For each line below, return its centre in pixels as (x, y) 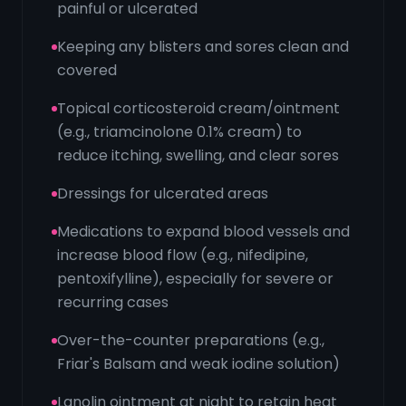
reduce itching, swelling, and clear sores (198, 155)
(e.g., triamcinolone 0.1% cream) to (179, 132)
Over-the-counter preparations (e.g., (191, 340)
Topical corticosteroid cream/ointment (198, 108)
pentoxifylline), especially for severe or (195, 279)
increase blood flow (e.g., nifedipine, (183, 255)
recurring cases (113, 302)
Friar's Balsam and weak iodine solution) (198, 364)
